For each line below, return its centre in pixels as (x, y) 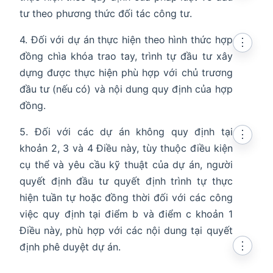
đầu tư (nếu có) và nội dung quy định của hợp (126, 89)
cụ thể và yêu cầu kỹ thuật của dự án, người (126, 165)
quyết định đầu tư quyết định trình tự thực (126, 181)
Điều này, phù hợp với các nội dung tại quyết (126, 231)
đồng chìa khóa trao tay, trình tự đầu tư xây (126, 56)
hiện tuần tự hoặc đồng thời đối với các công (126, 198)
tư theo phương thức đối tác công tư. (106, 14)
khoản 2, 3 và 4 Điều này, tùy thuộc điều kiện (126, 148)
